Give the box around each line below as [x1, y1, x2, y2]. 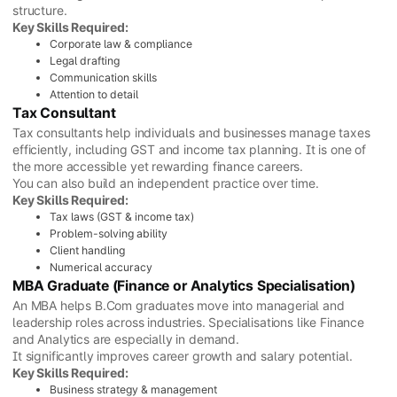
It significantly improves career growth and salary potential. [12, 348, 353, 364]
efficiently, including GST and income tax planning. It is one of [12, 142, 366, 158]
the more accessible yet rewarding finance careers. [12, 159, 304, 175]
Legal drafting [50, 54, 120, 68]
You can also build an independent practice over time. [12, 175, 319, 191]
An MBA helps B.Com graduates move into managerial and [12, 298, 345, 314]
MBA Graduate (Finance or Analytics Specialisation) [12, 277, 355, 295]
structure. [12, 3, 67, 19]
